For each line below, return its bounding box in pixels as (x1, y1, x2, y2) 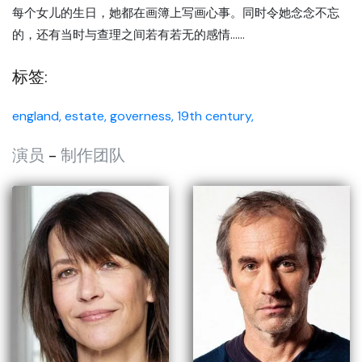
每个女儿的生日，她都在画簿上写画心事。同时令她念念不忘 (12, 5, 339, 21)
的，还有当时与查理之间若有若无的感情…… (12, 27, 245, 43)
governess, (110, 107, 174, 124)
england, (12, 107, 61, 124)
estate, (65, 107, 107, 124)
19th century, (177, 107, 254, 124)
